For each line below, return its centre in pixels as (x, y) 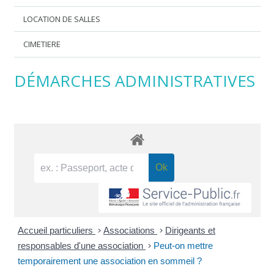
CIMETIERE (42, 44)
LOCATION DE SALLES (62, 19)
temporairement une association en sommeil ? (110, 261)
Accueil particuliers (57, 231)
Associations (130, 231)
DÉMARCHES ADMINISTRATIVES (134, 80)
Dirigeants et (190, 231)
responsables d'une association (82, 246)
